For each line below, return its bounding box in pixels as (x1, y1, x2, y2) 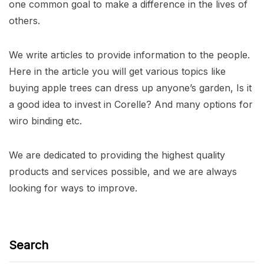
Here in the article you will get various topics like (9, 65, 226, 78)
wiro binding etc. (9, 115, 82, 127)
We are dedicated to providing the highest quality (9, 149, 225, 161)
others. (9, 15, 40, 27)
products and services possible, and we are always (9, 166, 237, 178)
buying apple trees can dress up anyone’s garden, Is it (9, 82, 252, 94)
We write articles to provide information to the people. (9, 49, 250, 61)
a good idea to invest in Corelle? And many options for (9, 98, 253, 111)
